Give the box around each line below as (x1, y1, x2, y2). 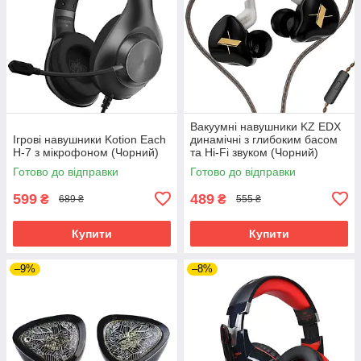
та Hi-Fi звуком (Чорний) (190, 145, 318, 159)
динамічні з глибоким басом (190, 132, 338, 146)
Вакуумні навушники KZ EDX (190, 119, 341, 133)
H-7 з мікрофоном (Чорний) (13, 145, 159, 159)
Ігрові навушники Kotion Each (13, 132, 166, 146)
